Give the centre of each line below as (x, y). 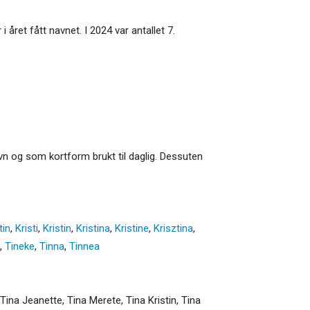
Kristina (93, 228)
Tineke (20, 246)
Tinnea (84, 246)
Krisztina (173, 228)
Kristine (132, 228)
